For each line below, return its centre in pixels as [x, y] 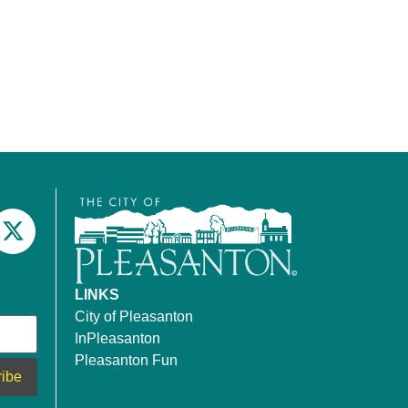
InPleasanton [117, 339]
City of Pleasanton [134, 317]
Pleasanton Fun [126, 361]
